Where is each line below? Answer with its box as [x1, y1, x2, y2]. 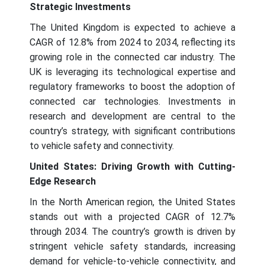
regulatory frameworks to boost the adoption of [30, 80, 235, 92]
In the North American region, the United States [30, 196, 235, 208]
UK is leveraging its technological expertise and [30, 66, 235, 77]
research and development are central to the [30, 110, 235, 122]
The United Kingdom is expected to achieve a [30, 21, 235, 33]
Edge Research [30, 175, 96, 187]
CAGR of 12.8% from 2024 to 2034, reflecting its [30, 36, 235, 48]
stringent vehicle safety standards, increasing [30, 240, 235, 252]
